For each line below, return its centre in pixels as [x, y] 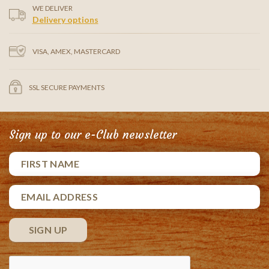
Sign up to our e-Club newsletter [93, 134]
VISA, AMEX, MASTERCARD [76, 51]
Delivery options [65, 20]
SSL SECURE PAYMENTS [66, 87]
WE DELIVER [52, 8]
